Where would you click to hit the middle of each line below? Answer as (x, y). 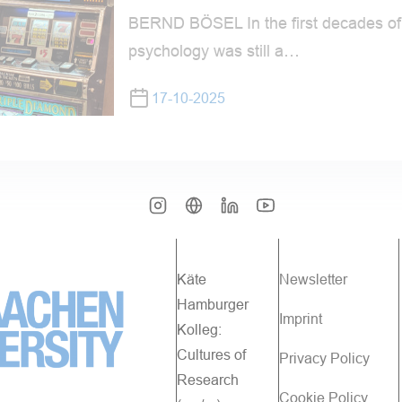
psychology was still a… (214, 51)
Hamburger (213, 305)
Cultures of (211, 355)
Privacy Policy (324, 358)
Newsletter (315, 280)
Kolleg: (199, 330)
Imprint (302, 319)
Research (208, 380)
